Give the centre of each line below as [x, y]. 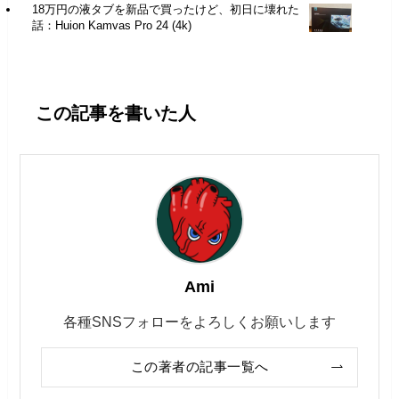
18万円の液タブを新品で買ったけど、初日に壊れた [165, 10]
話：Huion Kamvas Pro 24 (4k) [111, 26]
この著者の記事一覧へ [199, 366]
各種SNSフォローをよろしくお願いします [199, 321]
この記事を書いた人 [115, 114]
